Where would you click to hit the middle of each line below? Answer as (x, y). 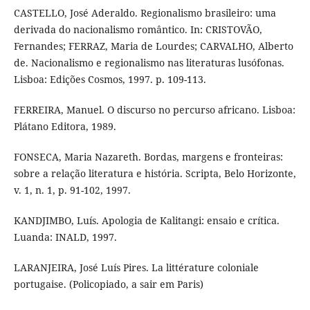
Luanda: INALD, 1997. (65, 237)
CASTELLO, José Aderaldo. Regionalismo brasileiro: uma (145, 13)
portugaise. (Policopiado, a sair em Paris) (108, 284)
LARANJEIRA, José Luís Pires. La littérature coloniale (136, 268)
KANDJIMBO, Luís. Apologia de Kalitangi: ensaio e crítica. (146, 221)
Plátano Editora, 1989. (65, 127)
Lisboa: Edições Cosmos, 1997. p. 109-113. (110, 80)
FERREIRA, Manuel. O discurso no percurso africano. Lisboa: (154, 110)
